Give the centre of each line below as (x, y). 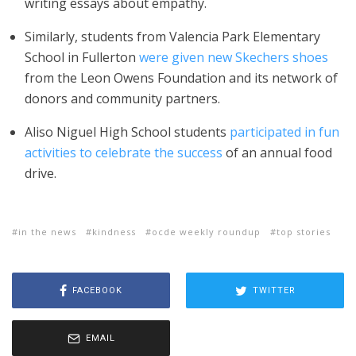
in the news (47, 232)
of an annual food (277, 153)
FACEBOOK (97, 290)
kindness (114, 232)
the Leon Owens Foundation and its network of (196, 78)
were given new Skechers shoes (234, 57)
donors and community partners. (122, 99)
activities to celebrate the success (124, 153)
